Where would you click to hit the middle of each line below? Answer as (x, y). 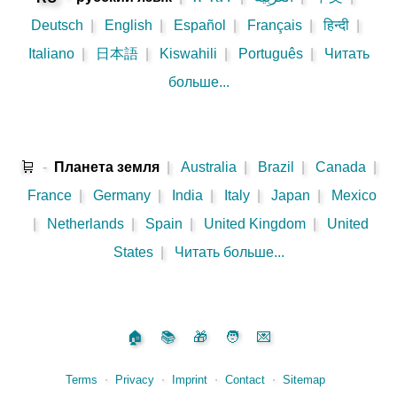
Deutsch (57, 26)
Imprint (189, 380)
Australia (208, 167)
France (50, 196)
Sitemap (304, 380)
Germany (122, 196)
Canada (340, 167)
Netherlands (85, 224)
